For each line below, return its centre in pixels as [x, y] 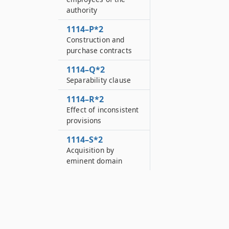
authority [82, 10]
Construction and [96, 40]
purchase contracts [99, 50]
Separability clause [99, 80]
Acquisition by [90, 150]
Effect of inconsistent [103, 110]
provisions [84, 120]
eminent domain [95, 161]
